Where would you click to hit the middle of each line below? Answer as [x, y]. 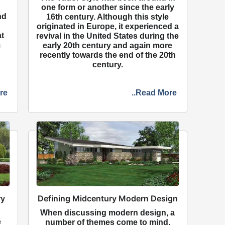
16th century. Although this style [108, 17]
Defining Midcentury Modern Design [107, 198]
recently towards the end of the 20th [107, 55]
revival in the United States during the [108, 36]
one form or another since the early [107, 7]
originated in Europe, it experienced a [107, 26]
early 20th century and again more [108, 45]
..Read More [154, 92]
